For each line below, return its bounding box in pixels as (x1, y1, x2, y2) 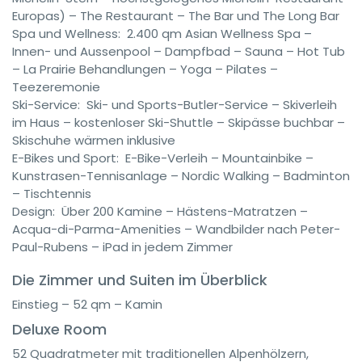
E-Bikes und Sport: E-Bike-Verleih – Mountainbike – (12, 149, 314, 166)
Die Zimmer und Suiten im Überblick (12, 270, 267, 290)
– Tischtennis (12, 185, 91, 202)
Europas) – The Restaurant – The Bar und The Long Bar (12, 7, 339, 24)
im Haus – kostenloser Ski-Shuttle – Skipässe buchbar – (12, 114, 345, 131)
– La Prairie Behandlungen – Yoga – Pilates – (12, 61, 278, 78)
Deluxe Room (12, 319, 107, 339)
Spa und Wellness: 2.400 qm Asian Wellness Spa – (12, 25, 312, 42)
